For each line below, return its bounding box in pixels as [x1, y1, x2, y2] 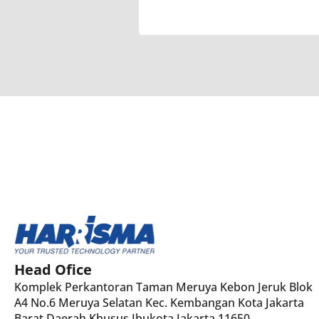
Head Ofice [14, 259, 92, 279]
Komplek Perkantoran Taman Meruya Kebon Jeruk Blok [14, 278, 313, 295]
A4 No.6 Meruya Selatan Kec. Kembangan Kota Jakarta [14, 294, 304, 310]
